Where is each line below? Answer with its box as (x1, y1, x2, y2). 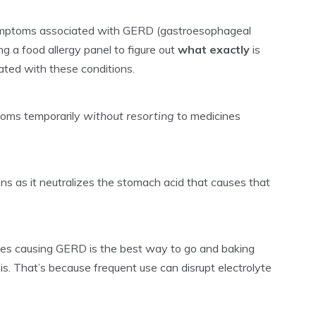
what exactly (178, 42, 250, 57)
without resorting (83, 109, 174, 123)
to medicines (174, 109, 241, 123)
